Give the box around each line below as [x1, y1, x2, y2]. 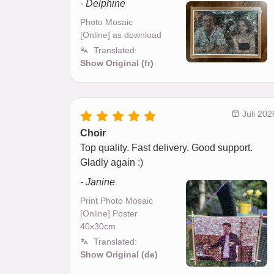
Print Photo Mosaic [80, 196, 153, 206]
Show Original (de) [80, 250, 158, 259]
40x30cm [80, 221, 116, 231]
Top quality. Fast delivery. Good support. [80, 143, 253, 153]
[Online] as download [80, 30, 161, 40]
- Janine [80, 177, 115, 187]
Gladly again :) [80, 157, 143, 168]
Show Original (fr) [80, 58, 154, 68]
